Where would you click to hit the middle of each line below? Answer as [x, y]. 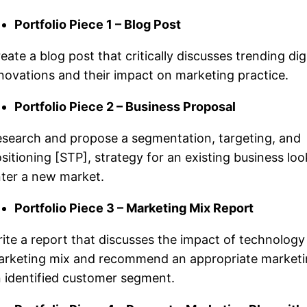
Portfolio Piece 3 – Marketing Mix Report [134, 208]
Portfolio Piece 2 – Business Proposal [126, 106]
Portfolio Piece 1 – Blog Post [99, 24]
